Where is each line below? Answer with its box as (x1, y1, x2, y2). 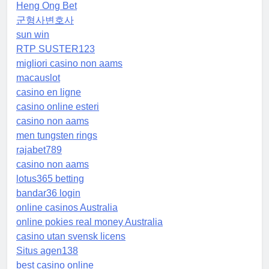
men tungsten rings (16, 130, 97, 141)
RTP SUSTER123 (16, 44, 95, 55)
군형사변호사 (16, 15, 74, 26)
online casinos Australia (16, 202, 118, 213)
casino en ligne (16, 87, 81, 98)
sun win (16, 29, 49, 40)
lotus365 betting (16, 174, 84, 184)
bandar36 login (16, 188, 80, 199)
